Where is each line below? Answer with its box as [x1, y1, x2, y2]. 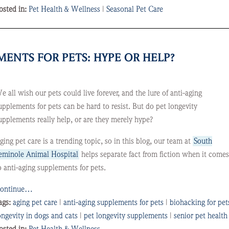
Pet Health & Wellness [28, 4, 100, 14]
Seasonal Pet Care [106, 4, 163, 14]
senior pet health [173, 211, 227, 221]
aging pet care [12, 197, 57, 208]
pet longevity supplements [83, 211, 168, 221]
